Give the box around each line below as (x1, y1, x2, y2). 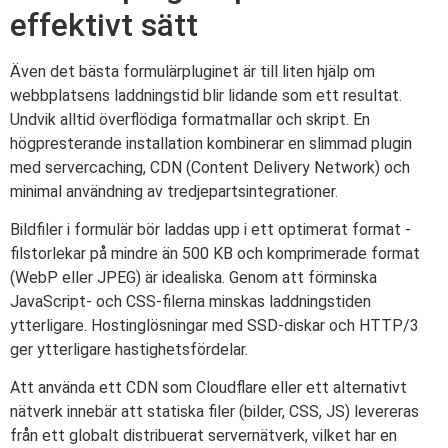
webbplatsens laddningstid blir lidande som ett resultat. (10, 85, 402, 105)
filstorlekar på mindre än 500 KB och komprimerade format (10, 244, 420, 264)
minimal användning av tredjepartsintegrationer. (10, 181, 338, 201)
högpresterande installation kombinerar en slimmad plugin (10, 133, 412, 153)
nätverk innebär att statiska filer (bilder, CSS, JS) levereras (10, 402, 419, 422)
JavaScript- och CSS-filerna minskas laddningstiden (10, 292, 371, 312)
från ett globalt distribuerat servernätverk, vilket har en (10, 426, 397, 446)
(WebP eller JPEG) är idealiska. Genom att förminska (10, 268, 377, 288)
